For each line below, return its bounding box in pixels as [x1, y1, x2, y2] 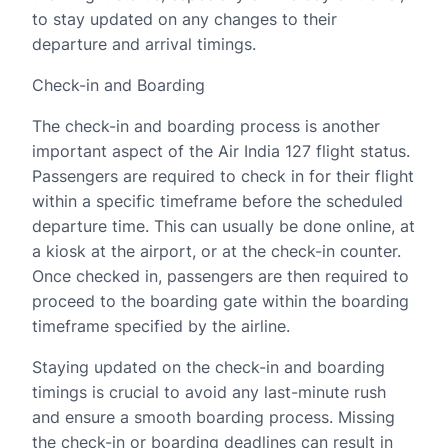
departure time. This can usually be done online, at [32, 216, 415, 236]
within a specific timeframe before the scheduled [32, 191, 403, 211]
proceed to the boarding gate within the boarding [32, 291, 409, 311]
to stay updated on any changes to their [32, 9, 337, 29]
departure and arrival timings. [32, 34, 256, 54]
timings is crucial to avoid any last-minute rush [32, 382, 386, 402]
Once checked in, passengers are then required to [32, 266, 409, 286]
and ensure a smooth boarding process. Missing [32, 407, 395, 427]
